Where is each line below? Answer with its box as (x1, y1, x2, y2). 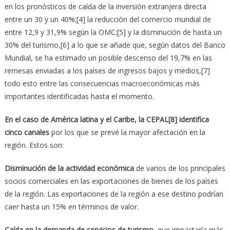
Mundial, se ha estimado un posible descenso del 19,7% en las (4, 52, 212, 63)
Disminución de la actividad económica (4, 163, 134, 173)
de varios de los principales (133, 163, 225, 173)
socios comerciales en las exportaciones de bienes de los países (4, 176, 218, 186)
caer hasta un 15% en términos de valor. (4, 201, 139, 212)
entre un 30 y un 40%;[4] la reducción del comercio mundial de (4, 14, 211, 24)
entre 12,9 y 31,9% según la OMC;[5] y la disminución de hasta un (4, 27, 222, 37)
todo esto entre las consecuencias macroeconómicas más (4, 78, 200, 88)
